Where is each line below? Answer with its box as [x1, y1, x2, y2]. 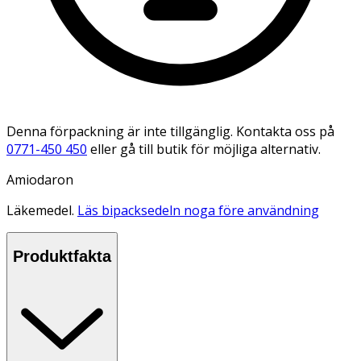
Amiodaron [6, 170, 73, 189]
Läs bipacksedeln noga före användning [77, 201, 319, 219]
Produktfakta [13, 247, 111, 266]
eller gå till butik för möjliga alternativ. [90, 139, 321, 158]
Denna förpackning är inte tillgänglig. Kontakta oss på [6, 122, 334, 140]
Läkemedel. [6, 201, 77, 219]
